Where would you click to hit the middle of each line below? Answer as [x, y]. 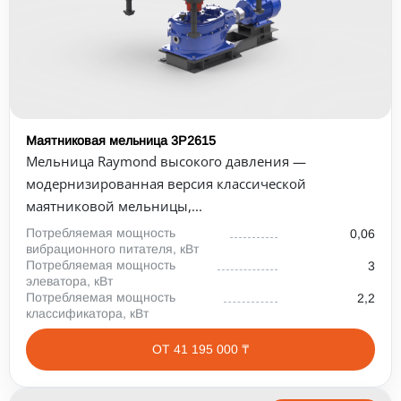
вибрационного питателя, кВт [112, 249]
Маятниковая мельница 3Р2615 [121, 141]
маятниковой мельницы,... [114, 206]
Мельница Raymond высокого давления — [166, 161]
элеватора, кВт [69, 281]
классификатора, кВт [87, 313]
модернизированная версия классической [166, 183]
